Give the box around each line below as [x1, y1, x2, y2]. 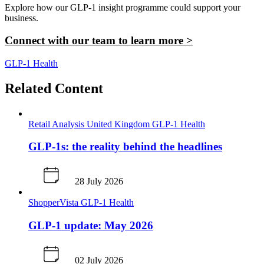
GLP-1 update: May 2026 [28, 219, 153, 232]
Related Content [5, 80, 103, 96]
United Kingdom [87, 118, 152, 129]
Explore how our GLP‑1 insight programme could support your [5, 2, 240, 12]
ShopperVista [28, 197, 81, 208]
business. [5, 12, 38, 23]
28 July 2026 [75, 176, 123, 187]
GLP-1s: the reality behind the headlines [28, 140, 222, 153]
